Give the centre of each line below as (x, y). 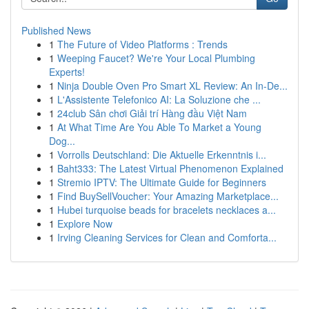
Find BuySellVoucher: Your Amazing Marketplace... (168, 196)
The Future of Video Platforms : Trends (142, 44)
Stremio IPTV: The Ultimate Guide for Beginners (162, 182)
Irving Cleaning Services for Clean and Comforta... (167, 237)
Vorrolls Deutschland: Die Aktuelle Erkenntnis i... (162, 154)
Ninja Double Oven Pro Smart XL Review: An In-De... (172, 86)
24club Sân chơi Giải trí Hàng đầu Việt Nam (152, 113)
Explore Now (85, 223)
